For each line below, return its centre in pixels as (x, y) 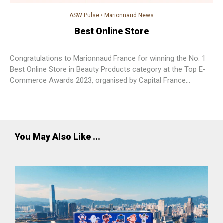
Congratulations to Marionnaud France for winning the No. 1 (108, 58)
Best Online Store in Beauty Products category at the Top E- (108, 69)
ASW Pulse (84, 15)
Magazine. (26, 91)
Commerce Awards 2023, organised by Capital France (98, 80)
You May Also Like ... (57, 136)
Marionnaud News (129, 15)
